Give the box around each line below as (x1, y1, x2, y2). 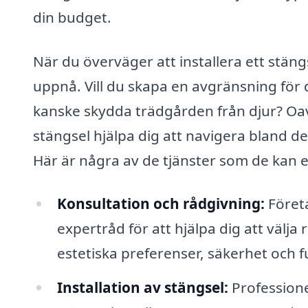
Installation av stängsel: (56, 278, 228, 298)
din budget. (33, 7, 111, 27)
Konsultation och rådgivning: (56, 194, 265, 214)
